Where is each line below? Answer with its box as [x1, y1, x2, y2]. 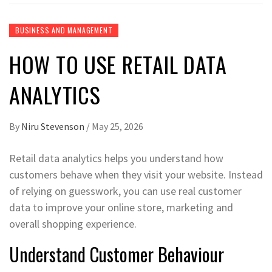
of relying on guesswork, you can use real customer [9, 184, 242, 198]
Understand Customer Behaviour [9, 240, 224, 268]
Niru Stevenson [21, 120, 86, 132]
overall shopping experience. [9, 217, 137, 231]
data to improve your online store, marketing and [9, 200, 233, 214]
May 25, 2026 [92, 120, 143, 132]
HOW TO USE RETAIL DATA [9, 48, 227, 80]
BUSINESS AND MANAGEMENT [15, 25, 113, 35]
